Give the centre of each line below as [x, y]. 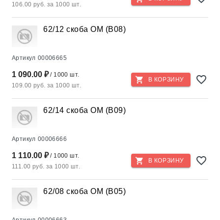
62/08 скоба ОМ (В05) [84, 191]
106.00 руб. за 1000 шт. [47, 4]
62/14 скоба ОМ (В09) [84, 110]
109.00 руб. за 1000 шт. [47, 85]
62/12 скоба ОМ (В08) [84, 29]
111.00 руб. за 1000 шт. [46, 166]
